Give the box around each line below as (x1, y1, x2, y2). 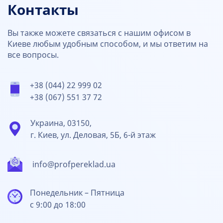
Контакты (7, 2, 79, 18)
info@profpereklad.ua (32, 160, 115, 169)
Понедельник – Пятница (30, 188, 124, 198)
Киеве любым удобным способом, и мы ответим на (7, 39, 208, 49)
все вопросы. (7, 50, 59, 60)
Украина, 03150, (30, 118, 92, 128)
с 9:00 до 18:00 (30, 200, 86, 210)
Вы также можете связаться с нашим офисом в (7, 28, 191, 38)
